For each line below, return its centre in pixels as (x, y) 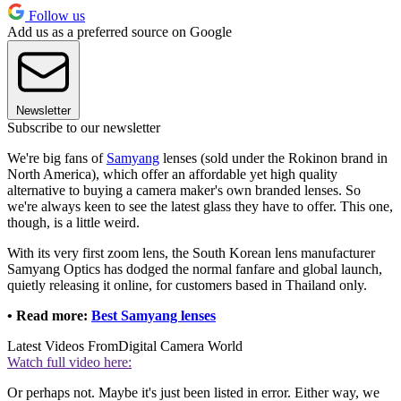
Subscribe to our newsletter (84, 128)
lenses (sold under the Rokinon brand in (273, 158)
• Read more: (49, 316)
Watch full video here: (69, 363)
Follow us (55, 16)
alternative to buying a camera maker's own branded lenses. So (184, 191)
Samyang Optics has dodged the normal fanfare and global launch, (195, 269)
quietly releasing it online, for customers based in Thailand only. (187, 286)
